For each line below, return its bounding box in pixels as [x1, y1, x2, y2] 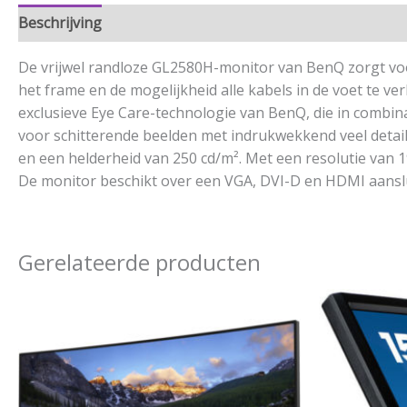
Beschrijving [18, 13, 102, 33]
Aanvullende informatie [120, 13, 279, 33]
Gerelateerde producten [18, 247, 261, 277]
